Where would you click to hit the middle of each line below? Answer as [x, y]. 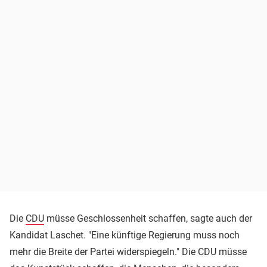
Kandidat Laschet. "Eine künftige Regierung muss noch [125, 235]
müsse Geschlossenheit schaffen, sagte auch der [148, 219]
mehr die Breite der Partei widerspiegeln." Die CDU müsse [128, 252]
